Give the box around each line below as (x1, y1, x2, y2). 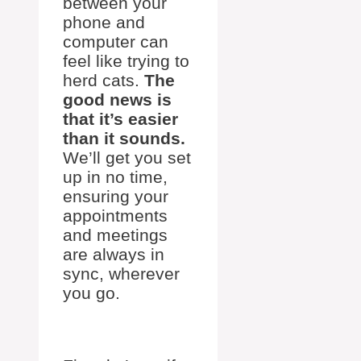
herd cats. (63, 71, 144, 90)
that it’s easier (63, 110, 178, 129)
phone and (63, 13, 145, 32)
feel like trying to (63, 52, 189, 71)
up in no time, (63, 168, 168, 187)
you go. (63, 284, 120, 303)
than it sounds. (63, 129, 185, 148)
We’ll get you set (63, 148, 191, 168)
